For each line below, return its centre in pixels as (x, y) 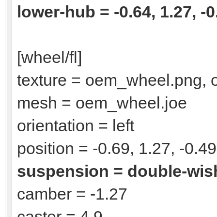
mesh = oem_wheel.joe (102, 102)
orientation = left (76, 125)
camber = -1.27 (72, 194)
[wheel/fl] (49, 57)
